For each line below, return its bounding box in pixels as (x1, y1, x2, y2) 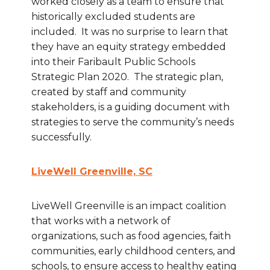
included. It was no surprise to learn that (31, 26, 228, 38)
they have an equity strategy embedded (31, 41, 226, 53)
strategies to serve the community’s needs (31, 116, 234, 128)
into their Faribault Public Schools (31, 56, 195, 68)
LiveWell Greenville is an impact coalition (31, 200, 226, 212)
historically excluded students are (31, 11, 195, 23)
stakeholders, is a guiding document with (31, 101, 230, 113)
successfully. (31, 131, 92, 143)
